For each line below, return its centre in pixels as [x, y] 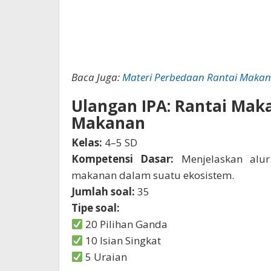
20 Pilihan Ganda [126, 224]
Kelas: [87, 143]
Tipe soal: [96, 208]
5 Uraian [105, 257]
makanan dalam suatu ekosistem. [153, 175]
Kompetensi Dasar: [123, 159]
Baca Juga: [97, 77]
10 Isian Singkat [122, 241]
